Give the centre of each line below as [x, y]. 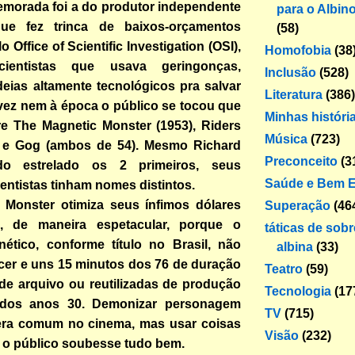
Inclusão [290, 72]
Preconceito [301, 161]
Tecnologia [298, 291]
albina [295, 246]
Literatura [294, 94]
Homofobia [298, 50]
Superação [298, 205]
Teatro [284, 269]
